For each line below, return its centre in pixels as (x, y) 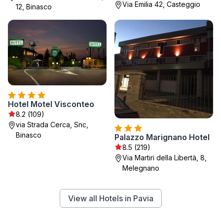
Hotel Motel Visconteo (51, 104)
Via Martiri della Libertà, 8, (165, 157)
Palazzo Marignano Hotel (162, 137)
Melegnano (141, 168)
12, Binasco (34, 6)
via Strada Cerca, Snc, (52, 124)
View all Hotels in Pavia (110, 198)
